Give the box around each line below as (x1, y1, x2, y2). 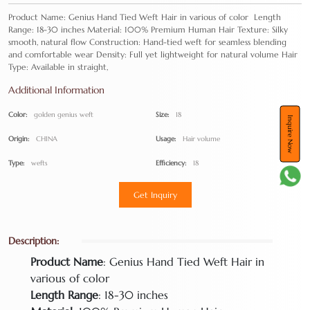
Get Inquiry (133, 190, 177, 201)
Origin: (8, 134, 29, 144)
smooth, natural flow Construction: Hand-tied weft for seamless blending (8, 37, 286, 48)
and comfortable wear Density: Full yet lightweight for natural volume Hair (8, 49, 298, 60)
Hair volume (182, 134, 220, 144)
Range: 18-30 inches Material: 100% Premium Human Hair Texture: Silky (8, 24, 288, 35)
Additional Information (8, 84, 104, 97)
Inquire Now (286, 114, 295, 154)
